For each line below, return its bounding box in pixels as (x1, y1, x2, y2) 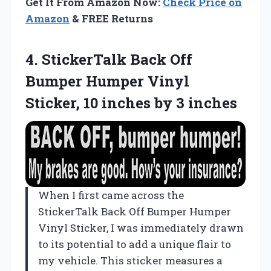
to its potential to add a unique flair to (38, 237, 231, 252)
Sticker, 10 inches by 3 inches (25, 93, 237, 113)
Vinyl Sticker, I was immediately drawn (38, 221, 244, 235)
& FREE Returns (70, 11, 153, 25)
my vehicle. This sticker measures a (38, 253, 223, 268)
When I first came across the (38, 188, 184, 203)
